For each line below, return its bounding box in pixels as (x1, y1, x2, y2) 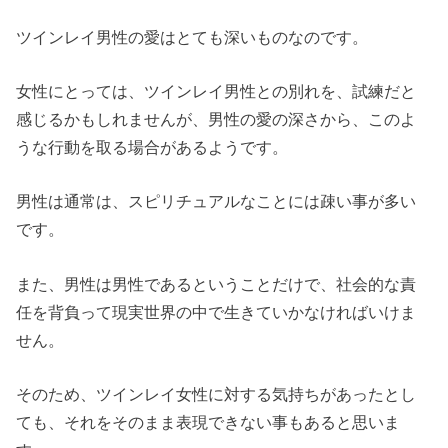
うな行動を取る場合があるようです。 (16, 137, 289, 156)
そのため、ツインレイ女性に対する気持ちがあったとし (16, 385, 417, 404)
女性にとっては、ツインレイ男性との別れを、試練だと (16, 81, 417, 100)
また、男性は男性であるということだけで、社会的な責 (16, 274, 417, 293)
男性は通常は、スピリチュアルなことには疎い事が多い (16, 192, 417, 211)
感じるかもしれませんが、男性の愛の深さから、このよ (16, 109, 417, 128)
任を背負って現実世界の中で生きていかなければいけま (16, 302, 417, 321)
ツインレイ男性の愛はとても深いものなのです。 (16, 27, 369, 46)
